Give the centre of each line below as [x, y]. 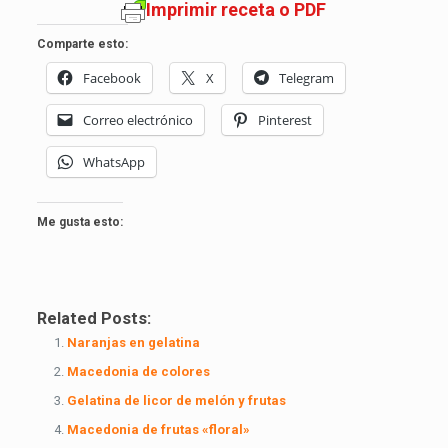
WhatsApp [113, 161]
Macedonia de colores [138, 371]
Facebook [111, 77]
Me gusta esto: [79, 221]
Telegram [306, 77]
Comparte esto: [82, 43]
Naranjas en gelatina [133, 342]
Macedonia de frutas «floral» [158, 429]
